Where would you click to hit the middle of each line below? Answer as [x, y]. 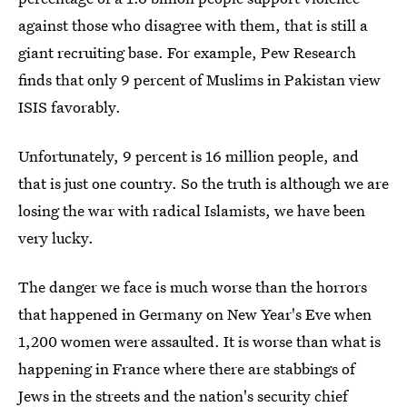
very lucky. [56, 238]
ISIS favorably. [69, 107]
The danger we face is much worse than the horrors [193, 287]
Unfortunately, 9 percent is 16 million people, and [189, 156]
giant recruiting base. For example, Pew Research [187, 53]
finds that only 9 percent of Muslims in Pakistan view [199, 80]
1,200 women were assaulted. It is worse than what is [199, 342]
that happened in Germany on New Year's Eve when [195, 314]
